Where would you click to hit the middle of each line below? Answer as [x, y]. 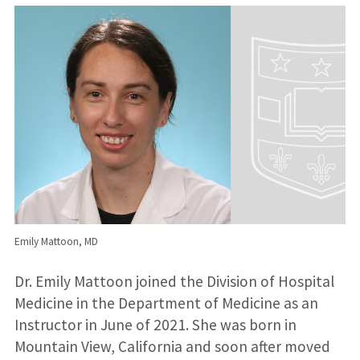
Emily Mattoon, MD [56, 241]
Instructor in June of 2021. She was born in [155, 325]
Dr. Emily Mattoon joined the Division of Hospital [174, 282]
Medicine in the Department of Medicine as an [166, 303]
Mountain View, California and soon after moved [172, 347]
